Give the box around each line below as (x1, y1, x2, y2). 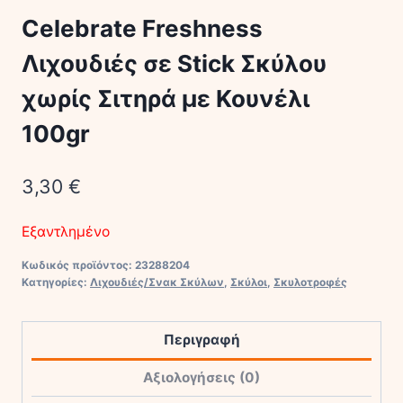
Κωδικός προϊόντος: (22, 258, 135, 273)
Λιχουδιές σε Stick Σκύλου (22, 49, 327, 78)
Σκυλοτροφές (273, 275, 347, 290)
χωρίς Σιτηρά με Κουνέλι (22, 85, 309, 113)
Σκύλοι (230, 275, 267, 290)
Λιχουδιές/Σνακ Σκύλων (90, 275, 224, 290)
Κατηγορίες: (22, 275, 90, 290)
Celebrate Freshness (22, 14, 263, 43)
